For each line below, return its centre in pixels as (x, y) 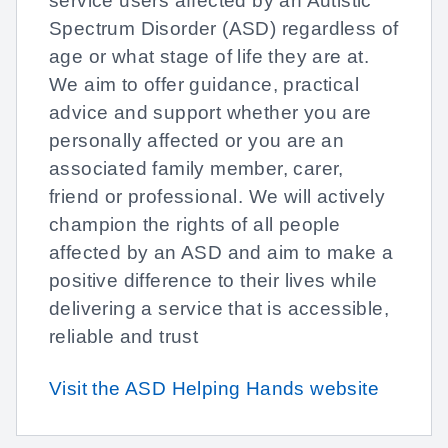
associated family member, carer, (196, 168)
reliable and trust (124, 336)
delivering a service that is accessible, (219, 308)
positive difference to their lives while (213, 280)
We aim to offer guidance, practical (204, 84)
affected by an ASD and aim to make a (221, 252)
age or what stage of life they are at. (209, 56)
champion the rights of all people (195, 224)
